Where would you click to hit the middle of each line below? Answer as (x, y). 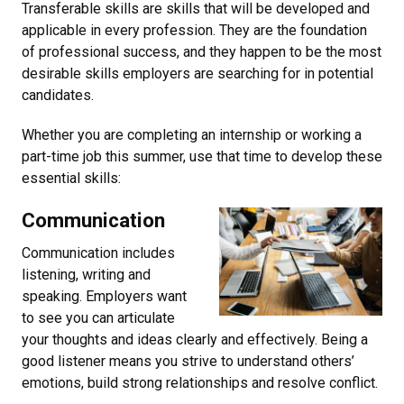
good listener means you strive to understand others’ (188, 361)
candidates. (58, 95)
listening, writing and (86, 274)
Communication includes (98, 252)
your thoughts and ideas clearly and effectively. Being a (195, 339)
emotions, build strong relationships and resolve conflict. (200, 382)
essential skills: (71, 178)
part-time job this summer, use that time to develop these (202, 156)
